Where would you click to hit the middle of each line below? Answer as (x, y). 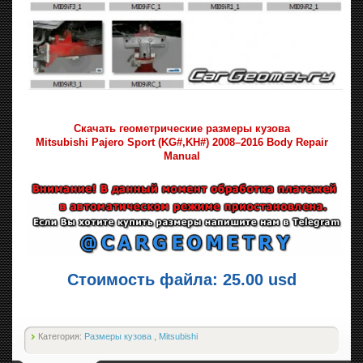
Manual (181, 156)
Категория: (61, 336)
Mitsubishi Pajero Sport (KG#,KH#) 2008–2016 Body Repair (181, 142)
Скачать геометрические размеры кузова (181, 128)
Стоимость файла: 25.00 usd (181, 279)
